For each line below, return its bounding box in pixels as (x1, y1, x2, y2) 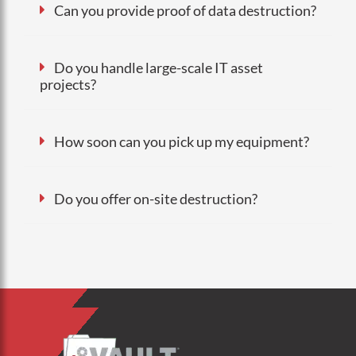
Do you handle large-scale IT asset (54, 58, 263, 76)
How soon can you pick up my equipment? (54, 132, 309, 150)
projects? (40, 75, 96, 93)
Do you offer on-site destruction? (54, 189, 257, 207)
